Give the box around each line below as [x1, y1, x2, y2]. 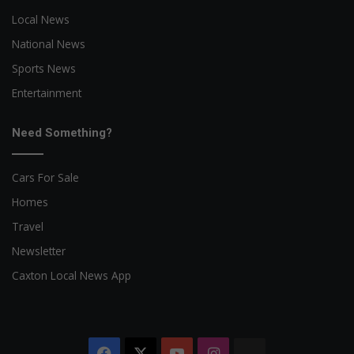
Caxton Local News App [12, 268, 131, 284]
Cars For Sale [12, 170, 79, 186]
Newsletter [12, 243, 66, 259]
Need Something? [12, 126, 112, 141]
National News [12, 36, 85, 52]
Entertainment [12, 85, 81, 101]
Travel [12, 219, 43, 235]
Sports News [12, 61, 76, 77]
